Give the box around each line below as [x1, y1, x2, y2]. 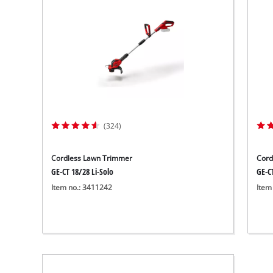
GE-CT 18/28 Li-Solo [51, 165, 114, 177]
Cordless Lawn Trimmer [51, 153, 133, 163]
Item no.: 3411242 [51, 182, 113, 192]
